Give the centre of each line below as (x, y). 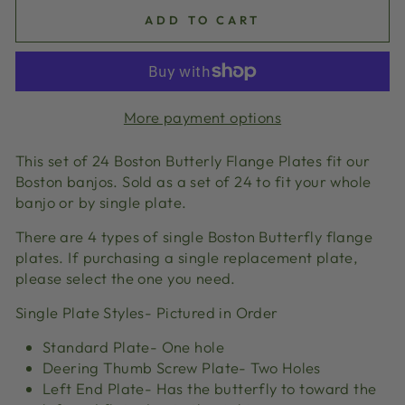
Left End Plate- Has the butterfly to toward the (210, 388)
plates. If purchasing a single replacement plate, (187, 257)
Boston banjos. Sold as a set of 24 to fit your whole (193, 181)
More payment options (202, 117)
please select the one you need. (130, 278)
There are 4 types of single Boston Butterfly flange (194, 236)
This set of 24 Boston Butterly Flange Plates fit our (193, 160)
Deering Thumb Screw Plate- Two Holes (182, 367)
